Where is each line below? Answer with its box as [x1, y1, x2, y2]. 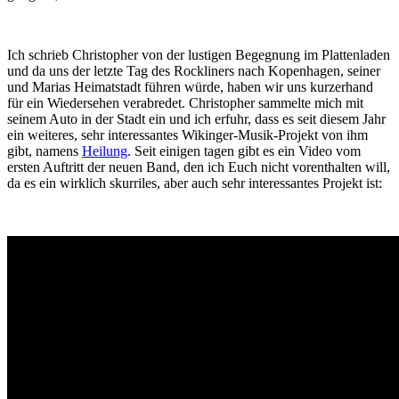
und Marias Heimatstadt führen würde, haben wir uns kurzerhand [7, 78, 373, 94]
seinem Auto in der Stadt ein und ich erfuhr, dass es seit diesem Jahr [7, 110, 386, 126]
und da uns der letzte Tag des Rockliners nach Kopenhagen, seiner [7, 62, 380, 78]
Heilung [82, 142, 127, 159]
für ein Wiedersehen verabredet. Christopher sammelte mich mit [7, 94, 363, 110]
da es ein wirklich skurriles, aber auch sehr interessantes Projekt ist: [7, 175, 382, 191]
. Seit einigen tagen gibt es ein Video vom [127, 142, 361, 159]
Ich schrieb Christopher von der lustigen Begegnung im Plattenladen [7, 46, 390, 62]
